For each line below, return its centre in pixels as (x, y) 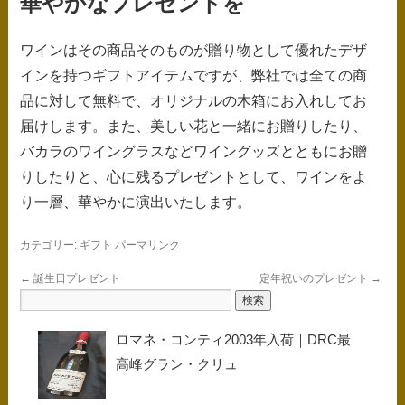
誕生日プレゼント (76, 278)
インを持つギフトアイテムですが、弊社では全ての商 (194, 75)
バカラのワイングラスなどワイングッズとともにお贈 (194, 151)
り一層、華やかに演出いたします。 (136, 202)
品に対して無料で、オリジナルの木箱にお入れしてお (194, 100)
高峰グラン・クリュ (177, 363)
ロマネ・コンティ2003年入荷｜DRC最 (234, 339)
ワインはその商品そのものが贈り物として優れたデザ (194, 50)
